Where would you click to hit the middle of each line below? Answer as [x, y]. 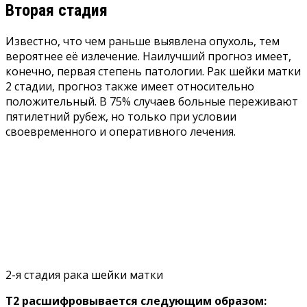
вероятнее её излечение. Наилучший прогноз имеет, [148, 56]
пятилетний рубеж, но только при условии [121, 116]
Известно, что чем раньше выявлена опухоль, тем [143, 41]
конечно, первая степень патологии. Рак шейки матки [153, 71]
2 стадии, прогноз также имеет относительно [130, 86]
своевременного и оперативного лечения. [121, 131]
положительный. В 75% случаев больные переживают [152, 101]
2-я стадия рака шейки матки [84, 274]
